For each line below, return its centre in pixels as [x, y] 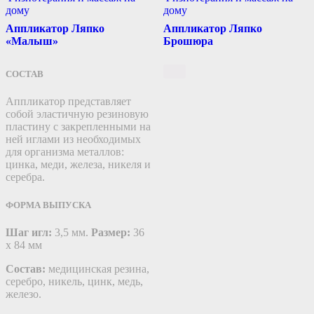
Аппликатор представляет [68, 102]
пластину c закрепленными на [78, 127]
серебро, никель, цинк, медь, [74, 281]
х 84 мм [24, 245]
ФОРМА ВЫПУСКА [48, 205]
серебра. [25, 177]
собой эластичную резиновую [77, 114]
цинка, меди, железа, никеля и [78, 165]
